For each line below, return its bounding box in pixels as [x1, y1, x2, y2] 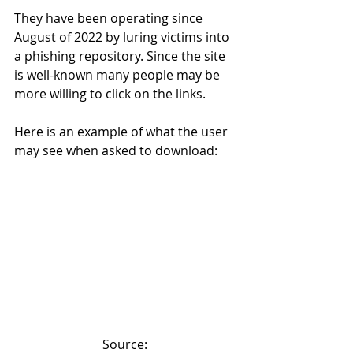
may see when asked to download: [14, 142, 217, 160]
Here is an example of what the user [14, 123, 231, 141]
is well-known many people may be [14, 66, 223, 84]
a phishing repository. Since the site [14, 47, 229, 65]
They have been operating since [14, 9, 206, 28]
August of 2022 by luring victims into [14, 28, 232, 46]
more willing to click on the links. [14, 85, 206, 103]
